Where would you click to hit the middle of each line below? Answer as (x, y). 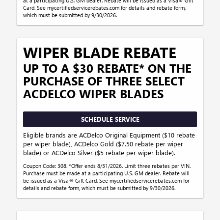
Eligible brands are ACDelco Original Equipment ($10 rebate (109, 135)
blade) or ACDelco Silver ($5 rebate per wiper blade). (99, 152)
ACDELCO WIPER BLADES (94, 94)
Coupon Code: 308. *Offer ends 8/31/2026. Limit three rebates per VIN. (107, 165)
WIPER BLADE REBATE (100, 52)
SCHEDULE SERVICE (110, 119)
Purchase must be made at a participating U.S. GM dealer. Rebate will (107, 173)
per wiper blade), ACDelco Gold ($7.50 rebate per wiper (103, 143)
